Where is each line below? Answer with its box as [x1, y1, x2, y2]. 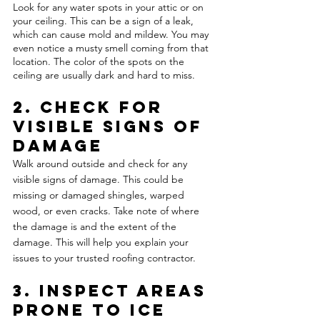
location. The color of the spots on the [13, 55, 187, 69]
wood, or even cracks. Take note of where [13, 204, 202, 218]
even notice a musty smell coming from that [13, 41, 211, 55]
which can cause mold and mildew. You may [13, 28, 211, 41]
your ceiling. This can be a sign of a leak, [13, 14, 196, 28]
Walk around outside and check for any [13, 157, 190, 171]
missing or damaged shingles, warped [13, 189, 187, 202]
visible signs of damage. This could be [13, 173, 186, 186]
